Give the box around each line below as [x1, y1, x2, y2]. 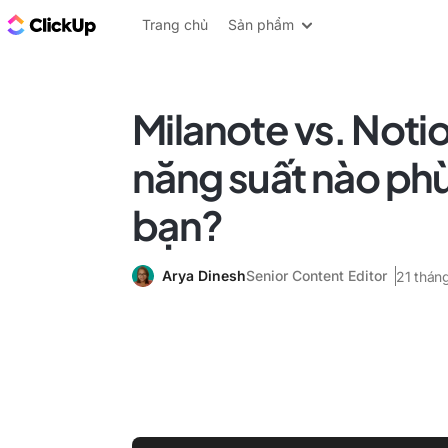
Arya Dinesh [162, 267, 246, 284]
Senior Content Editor [246, 267, 387, 284]
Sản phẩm [228, 16, 294, 33]
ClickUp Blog [100, 13, 201, 35]
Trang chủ [142, 16, 208, 33]
